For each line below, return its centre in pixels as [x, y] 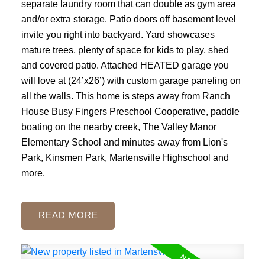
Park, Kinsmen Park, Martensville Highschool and [125, 158]
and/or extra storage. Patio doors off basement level [128, 19]
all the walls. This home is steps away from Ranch [125, 96]
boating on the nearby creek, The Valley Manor [119, 127]
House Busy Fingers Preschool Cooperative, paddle [130, 112]
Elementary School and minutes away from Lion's [124, 142]
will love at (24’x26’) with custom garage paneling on [131, 81]
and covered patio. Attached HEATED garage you [125, 65]
